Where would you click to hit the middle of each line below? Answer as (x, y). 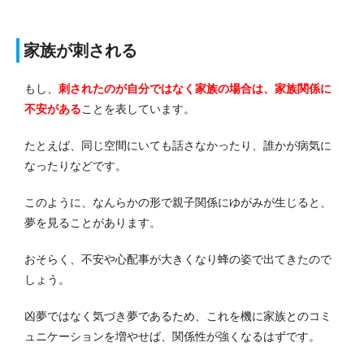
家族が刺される (80, 50)
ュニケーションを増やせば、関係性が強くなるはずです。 (172, 336)
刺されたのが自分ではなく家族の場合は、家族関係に (195, 88)
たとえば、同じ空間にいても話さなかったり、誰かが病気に (178, 145)
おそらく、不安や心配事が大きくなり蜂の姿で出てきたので (178, 259)
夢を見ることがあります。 (93, 222)
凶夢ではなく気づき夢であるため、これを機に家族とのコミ (178, 316)
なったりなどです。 (76, 165)
